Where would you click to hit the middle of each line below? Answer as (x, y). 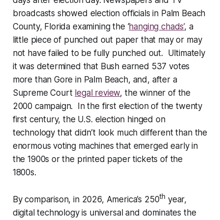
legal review (97, 93)
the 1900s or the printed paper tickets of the (98, 159)
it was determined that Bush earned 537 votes (101, 67)
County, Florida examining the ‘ (71, 27)
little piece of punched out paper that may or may (107, 40)
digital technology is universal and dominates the (104, 213)
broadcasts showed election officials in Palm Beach (109, 14)
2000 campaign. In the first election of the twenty (108, 106)
